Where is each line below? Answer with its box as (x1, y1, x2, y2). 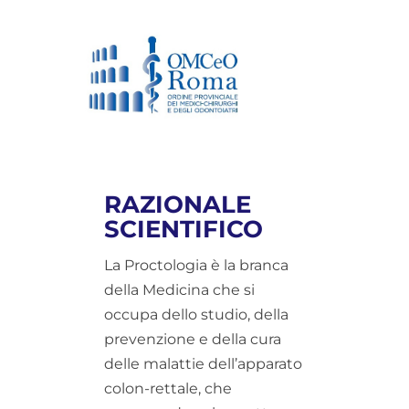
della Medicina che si (104, 280, 255, 299)
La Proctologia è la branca (104, 256, 288, 274)
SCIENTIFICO (104, 214, 263, 244)
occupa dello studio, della (104, 305, 288, 323)
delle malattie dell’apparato (104, 354, 302, 372)
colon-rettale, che (104, 379, 232, 397)
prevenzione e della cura (104, 330, 281, 348)
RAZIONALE (104, 189, 251, 219)
